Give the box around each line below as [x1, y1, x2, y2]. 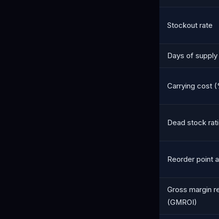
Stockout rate [167, 21, 213, 30]
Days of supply [167, 51, 218, 61]
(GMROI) [167, 198, 197, 207]
